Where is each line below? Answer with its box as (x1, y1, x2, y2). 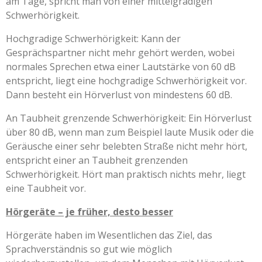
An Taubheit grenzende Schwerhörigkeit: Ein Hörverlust (6, 112, 251, 125)
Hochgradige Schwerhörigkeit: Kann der (6, 32, 181, 46)
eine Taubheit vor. (6, 182, 86, 195)
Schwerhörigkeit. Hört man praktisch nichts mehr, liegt (6, 168, 246, 181)
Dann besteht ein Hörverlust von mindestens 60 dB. (6, 88, 232, 102)
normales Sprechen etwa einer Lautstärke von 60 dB (6, 60, 236, 74)
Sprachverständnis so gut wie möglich (6, 243, 172, 256)
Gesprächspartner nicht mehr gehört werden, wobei (6, 46, 235, 60)
